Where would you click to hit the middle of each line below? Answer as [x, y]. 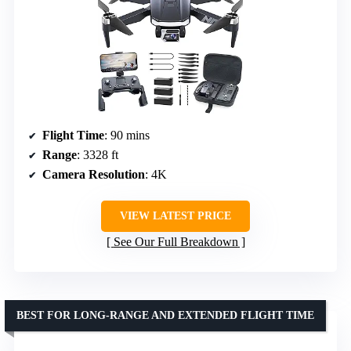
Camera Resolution [94, 174]
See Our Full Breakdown [175, 241]
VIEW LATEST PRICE [175, 215]
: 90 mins [127, 135]
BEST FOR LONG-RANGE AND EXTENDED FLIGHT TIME [165, 315]
